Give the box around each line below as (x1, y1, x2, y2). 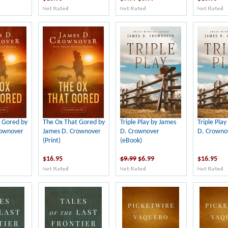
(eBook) (120, 137, 142, 145)
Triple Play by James (120, 119, 176, 126)
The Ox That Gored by (42, 119, 105, 126)
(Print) (42, 137, 61, 145)
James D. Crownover (42, 128, 101, 135)
